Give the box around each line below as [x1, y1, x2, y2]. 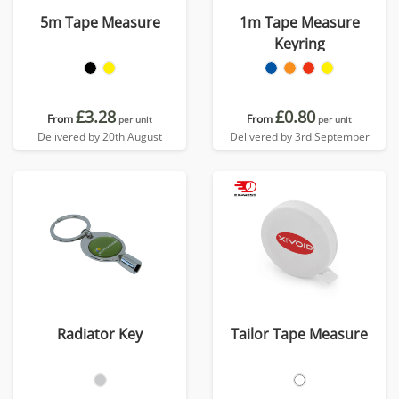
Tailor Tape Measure [231, 324, 368, 344]
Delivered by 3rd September [229, 129, 370, 144]
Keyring [273, 34, 325, 53]
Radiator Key [57, 324, 142, 344]
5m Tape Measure [39, 12, 160, 32]
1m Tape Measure [239, 12, 360, 32]
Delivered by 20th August [37, 129, 162, 144]
